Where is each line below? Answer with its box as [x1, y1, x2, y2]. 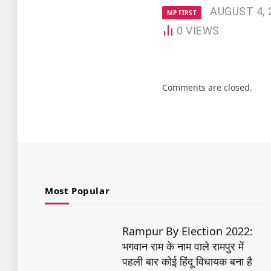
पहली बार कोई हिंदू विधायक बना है [122, 253, 252, 269]
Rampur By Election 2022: [122, 223, 253, 238]
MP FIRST [167, 8, 197, 17]
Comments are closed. [162, 81, 253, 93]
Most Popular [45, 184, 110, 197]
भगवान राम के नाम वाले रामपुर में [122, 238, 244, 253]
